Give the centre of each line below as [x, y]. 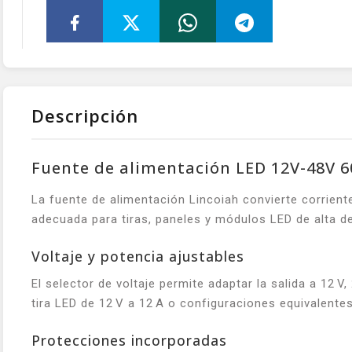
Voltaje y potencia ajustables [138, 256]
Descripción [85, 115]
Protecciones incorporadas [129, 340]
